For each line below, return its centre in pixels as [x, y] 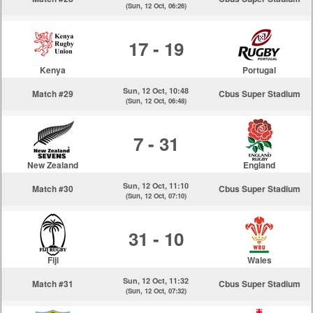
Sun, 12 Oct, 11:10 [156, 185]
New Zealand [53, 165]
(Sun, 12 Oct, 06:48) [156, 101]
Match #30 [53, 189]
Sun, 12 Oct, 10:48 [156, 90]
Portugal [260, 70]
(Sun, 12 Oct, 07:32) [156, 291]
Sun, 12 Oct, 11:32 [156, 281]
